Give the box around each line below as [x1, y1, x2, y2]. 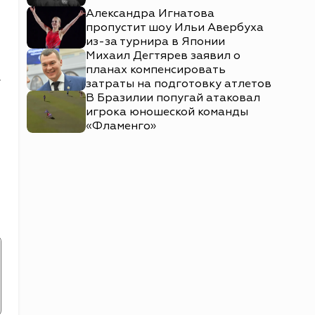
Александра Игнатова [86, 6, 214, 20]
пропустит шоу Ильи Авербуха [86, 20, 264, 34]
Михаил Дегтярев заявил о [86, 49, 240, 63]
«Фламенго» [86, 119, 156, 133]
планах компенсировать [86, 63, 226, 77]
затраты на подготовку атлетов [86, 77, 271, 91]
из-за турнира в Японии [86, 34, 225, 49]
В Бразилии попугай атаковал [86, 91, 260, 105]
